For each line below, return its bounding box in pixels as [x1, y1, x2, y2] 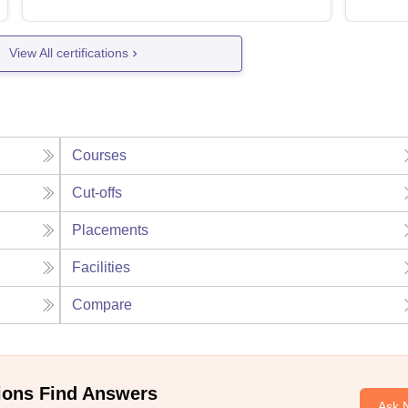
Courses [72, 147, 127, 163]
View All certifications [9, 46, 129, 61]
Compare [72, 296, 133, 312]
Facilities [72, 259, 131, 275]
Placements [72, 221, 149, 238]
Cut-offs [72, 184, 123, 200]
